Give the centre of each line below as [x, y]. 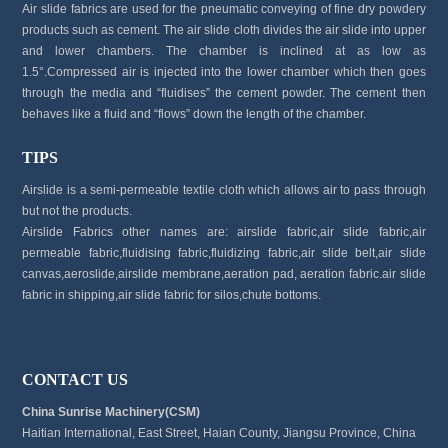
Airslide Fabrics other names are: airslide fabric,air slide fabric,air [224, 231]
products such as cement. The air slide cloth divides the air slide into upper [224, 30]
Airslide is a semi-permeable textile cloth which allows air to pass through [224, 189]
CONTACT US [75, 379]
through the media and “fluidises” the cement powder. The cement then [224, 93]
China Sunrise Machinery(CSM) [111, 411]
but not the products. [77, 210]
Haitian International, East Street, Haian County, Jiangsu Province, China [219, 432]
